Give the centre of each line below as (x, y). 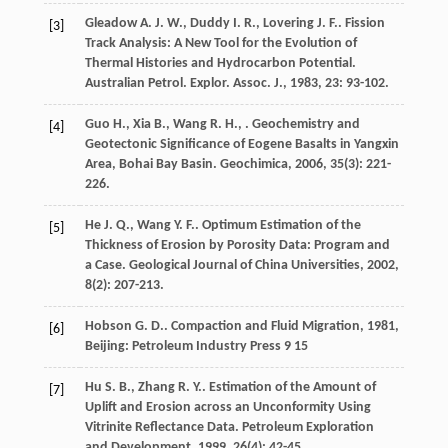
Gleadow (110, 24)
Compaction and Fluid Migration (265, 327)
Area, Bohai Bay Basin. (152, 165)
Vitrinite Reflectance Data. (163, 428)
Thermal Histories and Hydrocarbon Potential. (220, 64)
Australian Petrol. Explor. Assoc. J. (183, 84)
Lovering (288, 24)
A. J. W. (161, 24)
